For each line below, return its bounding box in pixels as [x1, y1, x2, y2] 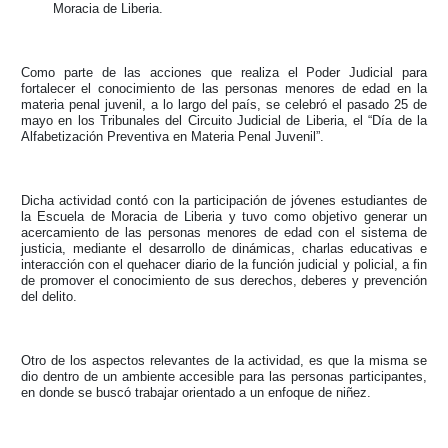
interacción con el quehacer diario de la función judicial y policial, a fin [20, 256, 428, 272]
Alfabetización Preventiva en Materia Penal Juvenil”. [20, 128, 324, 144]
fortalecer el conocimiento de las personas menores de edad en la [20, 80, 428, 96]
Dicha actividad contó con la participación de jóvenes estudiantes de [20, 192, 428, 208]
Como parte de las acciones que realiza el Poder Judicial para [20, 64, 428, 80]
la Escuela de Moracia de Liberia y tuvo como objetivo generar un [20, 208, 428, 224]
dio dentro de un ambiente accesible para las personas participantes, [20, 368, 428, 384]
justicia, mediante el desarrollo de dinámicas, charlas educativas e [20, 240, 428, 256]
